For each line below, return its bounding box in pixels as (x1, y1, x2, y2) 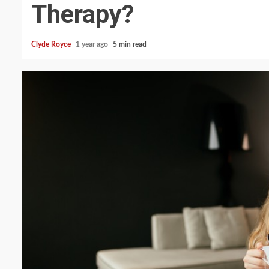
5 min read (113, 41, 147, 48)
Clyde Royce (31, 41, 73, 48)
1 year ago (76, 41, 110, 48)
